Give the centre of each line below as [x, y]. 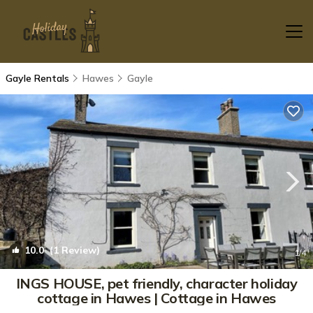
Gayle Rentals [39, 78]
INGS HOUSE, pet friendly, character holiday [156, 283]
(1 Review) [72, 250]
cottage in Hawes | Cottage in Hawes [156, 298]
